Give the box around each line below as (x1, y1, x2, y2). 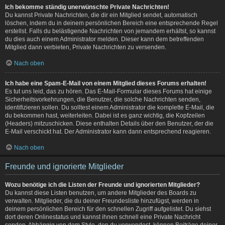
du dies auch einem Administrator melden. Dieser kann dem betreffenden (5, 35, 204, 43)
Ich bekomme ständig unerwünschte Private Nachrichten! (5, 3, 169, 11)
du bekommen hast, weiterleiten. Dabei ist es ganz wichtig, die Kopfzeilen (5, 111, 205, 119)
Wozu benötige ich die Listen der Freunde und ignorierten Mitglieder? (5, 181, 200, 188)
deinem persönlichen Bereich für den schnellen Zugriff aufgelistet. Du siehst (5, 205, 211, 212)
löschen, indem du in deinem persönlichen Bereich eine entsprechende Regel (5, 19, 218, 27)
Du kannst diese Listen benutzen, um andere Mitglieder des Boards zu (5, 189, 196, 196)
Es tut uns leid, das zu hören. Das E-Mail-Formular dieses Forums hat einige (5, 87, 212, 95)
